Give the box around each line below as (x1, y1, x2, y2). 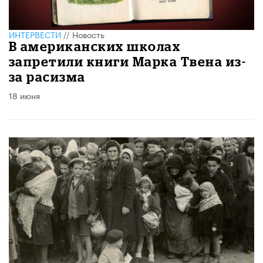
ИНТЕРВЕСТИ (9, 28, 61, 41)
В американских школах (9, 39, 181, 54)
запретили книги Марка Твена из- (9, 54, 247, 69)
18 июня (9, 89, 40, 102)
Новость (72, 28, 104, 41)
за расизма (9, 69, 86, 85)
